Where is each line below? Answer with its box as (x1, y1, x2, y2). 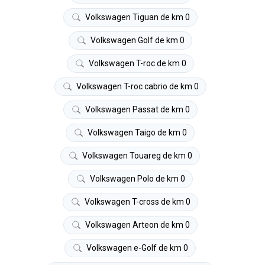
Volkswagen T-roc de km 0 (88, 58, 186, 68)
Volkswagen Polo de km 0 (89, 173, 185, 183)
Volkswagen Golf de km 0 (90, 35, 185, 45)
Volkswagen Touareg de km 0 (82, 150, 192, 160)
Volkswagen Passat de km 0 (85, 104, 190, 114)
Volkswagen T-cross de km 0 (84, 196, 190, 206)
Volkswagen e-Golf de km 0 (86, 243, 188, 253)
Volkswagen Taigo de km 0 (88, 127, 187, 137)
